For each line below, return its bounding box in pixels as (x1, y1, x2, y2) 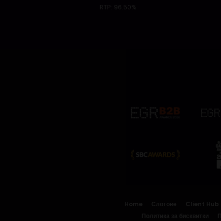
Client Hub (185, 199, 219, 208)
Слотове (151, 199, 177, 208)
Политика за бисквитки (142, 211, 209, 220)
